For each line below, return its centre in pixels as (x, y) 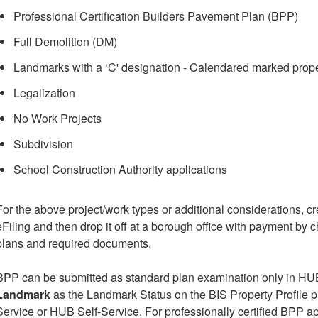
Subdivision (43, 144)
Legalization (44, 93)
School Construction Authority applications (120, 169)
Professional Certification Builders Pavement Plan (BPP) (156, 16)
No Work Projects (57, 118)
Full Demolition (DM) (65, 42)
